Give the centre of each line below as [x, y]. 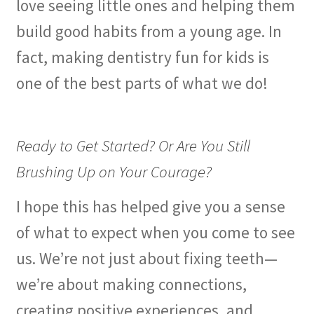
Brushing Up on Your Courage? [114, 172]
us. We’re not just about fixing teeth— [146, 258]
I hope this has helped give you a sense [150, 206]
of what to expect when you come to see [155, 232]
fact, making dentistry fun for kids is [142, 57]
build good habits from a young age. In [149, 31]
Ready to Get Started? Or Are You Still [133, 146]
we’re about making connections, [131, 284]
